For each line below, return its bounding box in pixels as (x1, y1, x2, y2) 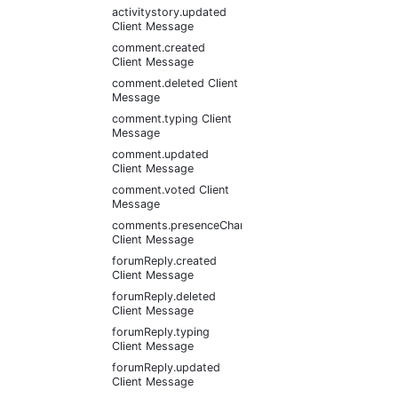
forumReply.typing (112, 325, 210, 338)
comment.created (112, 41, 205, 54)
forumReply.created (112, 254, 217, 267)
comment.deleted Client (112, 76, 238, 90)
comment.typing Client (112, 112, 232, 125)
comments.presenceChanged (112, 219, 267, 232)
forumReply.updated (112, 361, 220, 374)
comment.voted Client (112, 183, 229, 196)
